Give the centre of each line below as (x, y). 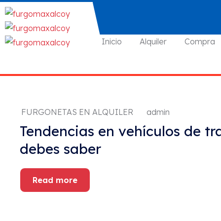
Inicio (112, 41)
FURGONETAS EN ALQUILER (77, 112)
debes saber (60, 149)
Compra (200, 41)
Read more (55, 180)
